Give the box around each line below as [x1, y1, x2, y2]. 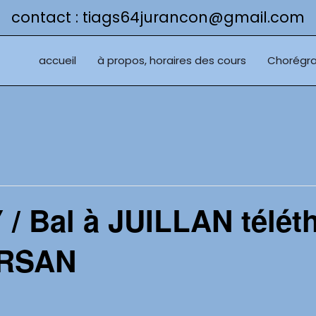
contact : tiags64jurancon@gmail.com [11, 7, 305, 28]
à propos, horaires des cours [97, 53, 246, 68]
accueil [39, 53, 76, 68]
